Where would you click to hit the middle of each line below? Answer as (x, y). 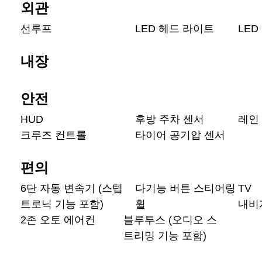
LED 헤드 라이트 (175, 29)
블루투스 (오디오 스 (170, 220)
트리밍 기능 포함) (165, 236)
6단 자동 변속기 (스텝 (72, 188)
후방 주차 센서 (170, 119)
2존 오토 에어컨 (58, 220)
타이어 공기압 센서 (180, 135)
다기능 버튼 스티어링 (185, 188)
